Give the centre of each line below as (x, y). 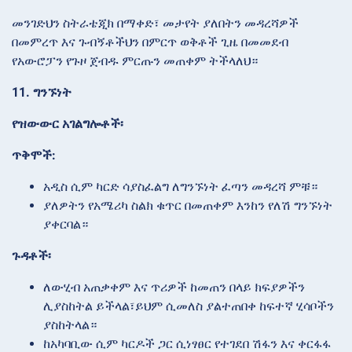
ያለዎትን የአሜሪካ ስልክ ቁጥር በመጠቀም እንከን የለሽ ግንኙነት (188, 206)
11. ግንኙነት (42, 93)
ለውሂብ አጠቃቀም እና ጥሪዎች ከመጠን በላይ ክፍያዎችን (174, 288)
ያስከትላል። (70, 325)
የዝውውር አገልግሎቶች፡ (68, 124)
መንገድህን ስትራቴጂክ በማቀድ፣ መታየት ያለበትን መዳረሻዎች (155, 24)
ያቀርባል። (66, 225)
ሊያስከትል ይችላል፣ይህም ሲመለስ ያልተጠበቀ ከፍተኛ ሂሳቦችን (189, 306)
